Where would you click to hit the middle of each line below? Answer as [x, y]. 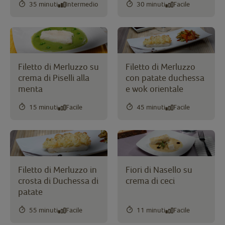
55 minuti [43, 210]
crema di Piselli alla [54, 77]
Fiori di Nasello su [159, 169]
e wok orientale [154, 88]
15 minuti [43, 107]
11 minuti [151, 210]
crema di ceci [150, 180]
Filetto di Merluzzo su [59, 66]
